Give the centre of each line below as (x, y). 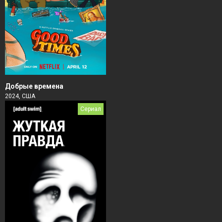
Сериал (91, 109)
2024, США (20, 96)
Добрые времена (34, 86)
